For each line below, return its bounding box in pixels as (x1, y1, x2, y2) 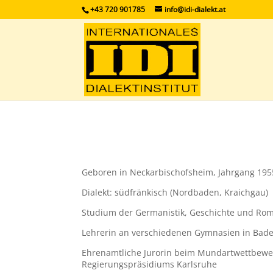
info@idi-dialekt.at (165, 4, 226, 15)
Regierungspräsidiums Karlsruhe (82, 258, 218, 270)
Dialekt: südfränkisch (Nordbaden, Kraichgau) (82, 186, 269, 198)
